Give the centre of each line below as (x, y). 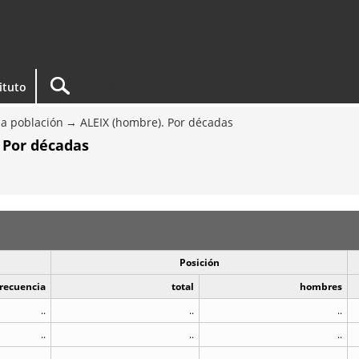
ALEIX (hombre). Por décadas (157, 122)
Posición (199, 262)
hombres (321, 286)
